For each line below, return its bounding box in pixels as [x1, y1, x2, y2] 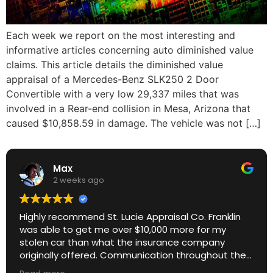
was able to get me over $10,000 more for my [19, 222, 226, 236]
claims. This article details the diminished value [6, 58, 223, 71]
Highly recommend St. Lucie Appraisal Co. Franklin [19, 210, 241, 223]
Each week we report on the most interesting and [6, 29, 235, 42]
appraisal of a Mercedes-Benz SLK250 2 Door [6, 73, 219, 86]
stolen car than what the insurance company [19, 235, 225, 249]
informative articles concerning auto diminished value [6, 44, 253, 57]
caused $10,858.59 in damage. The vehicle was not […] [6, 117, 261, 130]
